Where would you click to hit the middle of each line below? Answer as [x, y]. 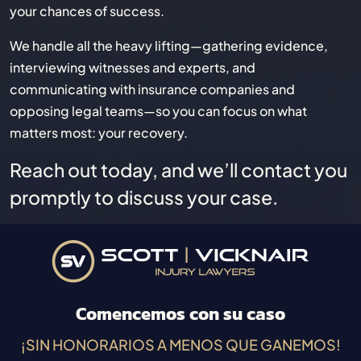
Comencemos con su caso [180, 314]
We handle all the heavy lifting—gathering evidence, [169, 46]
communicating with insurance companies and [152, 89]
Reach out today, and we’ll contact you [178, 170]
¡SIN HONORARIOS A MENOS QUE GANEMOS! [180, 345]
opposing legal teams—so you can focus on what [158, 111]
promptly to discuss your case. [144, 197]
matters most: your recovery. [99, 133]
